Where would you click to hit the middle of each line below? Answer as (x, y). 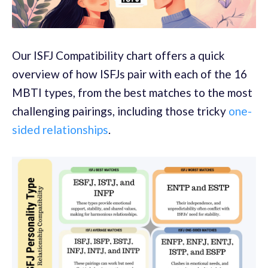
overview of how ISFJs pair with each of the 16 (130, 74)
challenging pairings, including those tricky (120, 111)
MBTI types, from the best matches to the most (132, 93)
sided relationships (60, 130)
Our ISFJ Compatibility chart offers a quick (118, 56)
